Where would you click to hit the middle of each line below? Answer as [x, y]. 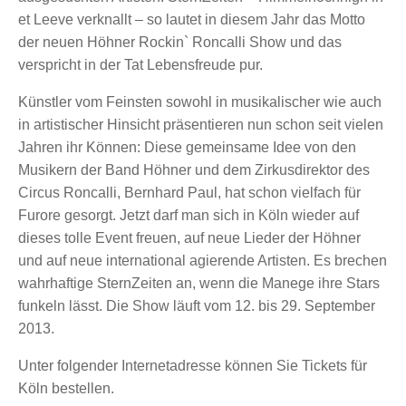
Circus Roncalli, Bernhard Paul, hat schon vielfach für [189, 192]
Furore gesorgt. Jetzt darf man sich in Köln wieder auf [188, 215]
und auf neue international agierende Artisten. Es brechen [203, 260]
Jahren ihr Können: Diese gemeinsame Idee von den [187, 147]
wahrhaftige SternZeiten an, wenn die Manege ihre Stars [199, 283]
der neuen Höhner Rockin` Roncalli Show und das [180, 42]
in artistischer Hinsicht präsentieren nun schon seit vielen [201, 124]
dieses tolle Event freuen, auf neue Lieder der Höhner [189, 237]
